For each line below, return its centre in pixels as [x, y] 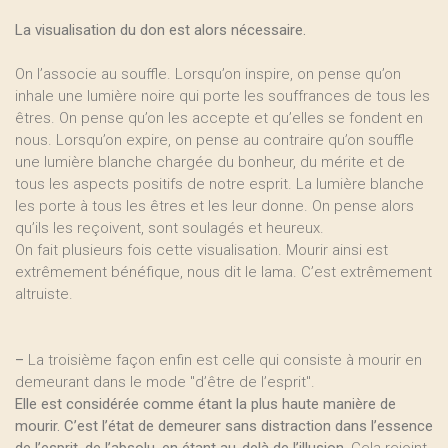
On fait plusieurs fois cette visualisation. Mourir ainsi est [201, 250]
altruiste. [44, 294]
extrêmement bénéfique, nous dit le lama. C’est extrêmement [223, 272]
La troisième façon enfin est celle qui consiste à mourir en [223, 360]
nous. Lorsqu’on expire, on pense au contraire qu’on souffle [214, 140]
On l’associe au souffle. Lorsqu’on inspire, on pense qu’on [208, 74]
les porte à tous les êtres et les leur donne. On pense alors [214, 206]
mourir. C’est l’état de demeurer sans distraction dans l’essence [224, 426]
